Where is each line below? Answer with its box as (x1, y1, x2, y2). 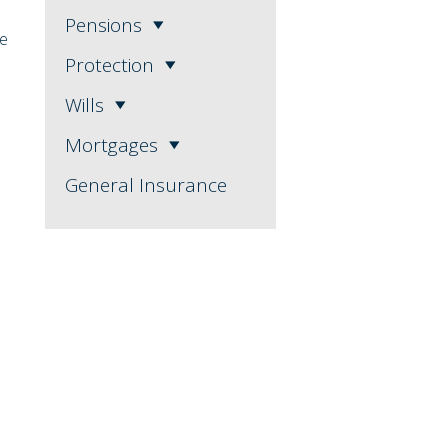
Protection (64, 52, 154, 79)
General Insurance (64, 172, 227, 199)
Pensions (64, 12, 142, 39)
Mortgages (64, 132, 158, 159)
